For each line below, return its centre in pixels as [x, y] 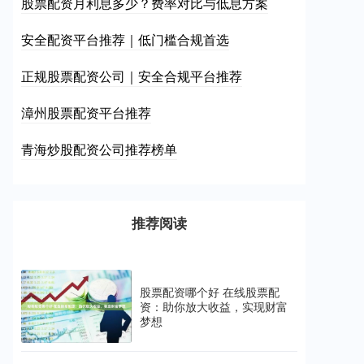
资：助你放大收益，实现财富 [214, 307]
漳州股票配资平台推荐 [86, 113]
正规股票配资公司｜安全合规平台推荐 [132, 76]
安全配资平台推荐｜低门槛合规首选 [125, 39]
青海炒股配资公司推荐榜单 [99, 149]
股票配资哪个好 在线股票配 [210, 292]
